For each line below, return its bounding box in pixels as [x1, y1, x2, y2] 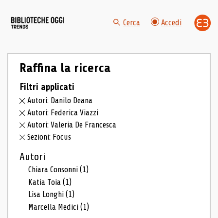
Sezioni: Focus [27, 132, 72, 142]
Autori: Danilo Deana [27, 96, 93, 106]
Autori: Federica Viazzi [27, 108, 99, 118]
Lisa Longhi [28, 190, 66, 200]
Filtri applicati [19, 81, 74, 92]
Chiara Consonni [28, 164, 80, 174]
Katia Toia [28, 177, 63, 187]
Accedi [161, 18, 182, 28]
